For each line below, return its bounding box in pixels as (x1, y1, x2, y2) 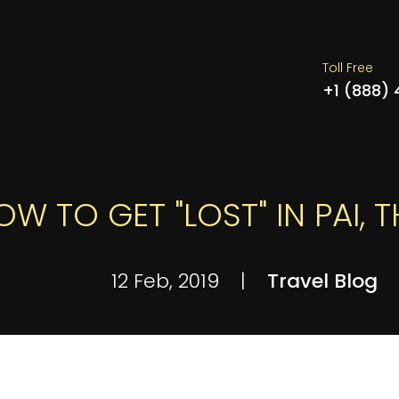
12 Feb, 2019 (110, 267, 224, 295)
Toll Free (322, 58, 373, 77)
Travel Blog (266, 267, 378, 295)
